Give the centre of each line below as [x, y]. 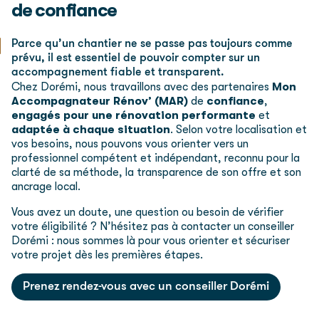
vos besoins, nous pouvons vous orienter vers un [130, 144]
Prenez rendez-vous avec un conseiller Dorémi [146, 287]
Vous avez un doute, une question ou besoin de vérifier [147, 213]
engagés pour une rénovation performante [134, 116]
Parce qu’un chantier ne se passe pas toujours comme [152, 45]
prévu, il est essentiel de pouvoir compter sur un [136, 59]
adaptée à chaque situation [91, 130]
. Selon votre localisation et [239, 130]
